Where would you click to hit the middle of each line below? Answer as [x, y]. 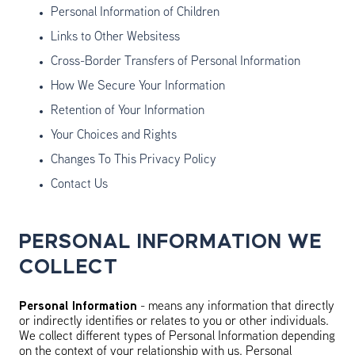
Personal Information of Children [135, 13]
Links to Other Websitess [115, 37]
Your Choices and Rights [114, 136]
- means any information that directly [236, 307]
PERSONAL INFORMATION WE [171, 242]
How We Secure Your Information [138, 86]
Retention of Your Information [128, 111]
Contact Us [79, 185]
